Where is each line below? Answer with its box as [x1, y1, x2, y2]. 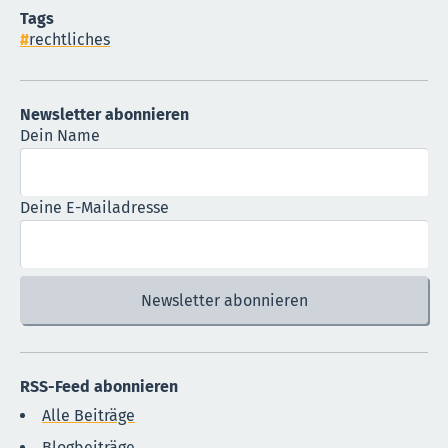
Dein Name [20, 125, 100, 145]
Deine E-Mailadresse [20, 197, 169, 217]
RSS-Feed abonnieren [20, 376, 178, 396]
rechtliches [29, 29, 110, 49]
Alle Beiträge [42, 405, 135, 425]
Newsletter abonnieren [20, 104, 189, 124]
